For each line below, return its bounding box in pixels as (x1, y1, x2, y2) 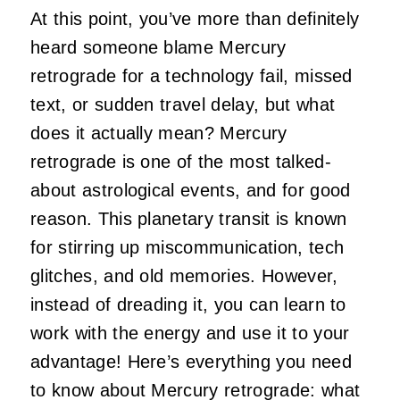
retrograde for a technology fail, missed (30, 65, 353, 86)
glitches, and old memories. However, (30, 265, 338, 286)
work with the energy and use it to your (30, 322, 350, 343)
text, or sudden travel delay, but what (30, 94, 336, 114)
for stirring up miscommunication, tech (30, 237, 345, 257)
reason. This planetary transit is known (30, 208, 347, 229)
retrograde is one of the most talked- (30, 151, 331, 171)
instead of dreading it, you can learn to (30, 294, 346, 314)
